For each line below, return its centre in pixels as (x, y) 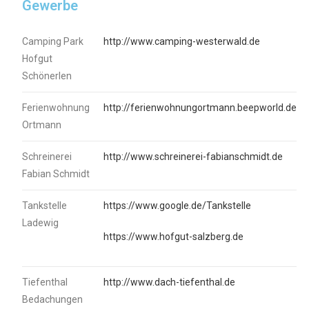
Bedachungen (53, 299)
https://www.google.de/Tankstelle (178, 205)
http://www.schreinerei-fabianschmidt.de (193, 156)
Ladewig (41, 222)
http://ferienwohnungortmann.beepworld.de (200, 107)
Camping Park (53, 41)
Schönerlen (47, 76)
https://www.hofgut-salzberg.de (174, 236)
